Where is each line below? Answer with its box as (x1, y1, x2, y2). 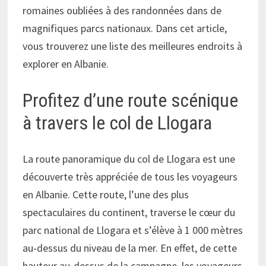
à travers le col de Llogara (23, 112, 213, 135)
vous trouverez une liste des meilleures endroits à (23, 39, 243, 53)
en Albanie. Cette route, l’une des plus (23, 187, 189, 201)
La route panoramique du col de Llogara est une (23, 151, 236, 166)
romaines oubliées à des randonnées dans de (23, 4, 222, 18)
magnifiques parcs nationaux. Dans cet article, (23, 21, 227, 36)
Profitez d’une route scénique (23, 89, 239, 112)
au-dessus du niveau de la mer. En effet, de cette (23, 240, 237, 255)
